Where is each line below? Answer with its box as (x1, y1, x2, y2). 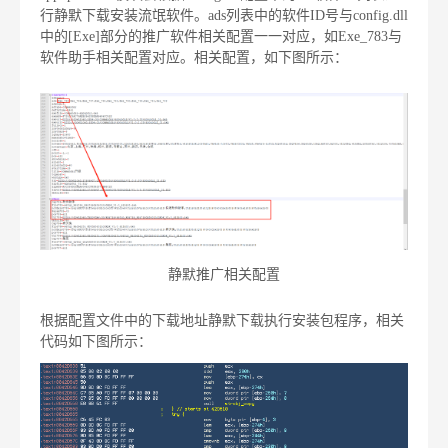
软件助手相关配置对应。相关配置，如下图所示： (40, 49, 348, 65)
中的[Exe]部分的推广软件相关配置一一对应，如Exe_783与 (40, 28, 402, 44)
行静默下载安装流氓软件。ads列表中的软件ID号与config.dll (40, 7, 408, 23)
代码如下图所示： (40, 334, 152, 350)
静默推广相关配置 (168, 267, 280, 283)
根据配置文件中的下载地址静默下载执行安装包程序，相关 (40, 313, 404, 329)
